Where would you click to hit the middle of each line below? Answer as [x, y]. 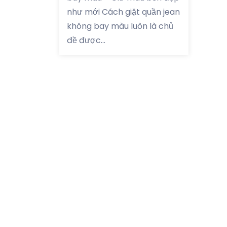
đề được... [86, 40]
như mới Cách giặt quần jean [123, 12]
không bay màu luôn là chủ [120, 26]
